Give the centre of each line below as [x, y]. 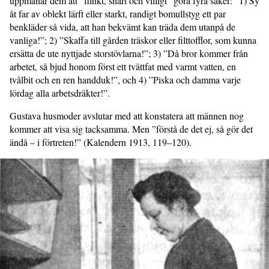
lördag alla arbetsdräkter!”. [60, 92]
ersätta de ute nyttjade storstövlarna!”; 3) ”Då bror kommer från [129, 53]
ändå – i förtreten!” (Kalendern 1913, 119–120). [101, 142]
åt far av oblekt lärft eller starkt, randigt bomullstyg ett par [118, 13]
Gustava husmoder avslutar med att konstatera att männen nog [127, 115]
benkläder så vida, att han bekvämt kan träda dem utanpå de [122, 26]
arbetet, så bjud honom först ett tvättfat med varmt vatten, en [123, 66]
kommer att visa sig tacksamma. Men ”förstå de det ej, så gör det [131, 128]
